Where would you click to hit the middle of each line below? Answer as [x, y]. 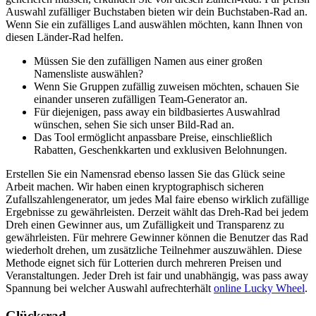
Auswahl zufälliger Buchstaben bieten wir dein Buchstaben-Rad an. [157, 12]
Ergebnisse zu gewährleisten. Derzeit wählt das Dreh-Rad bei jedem [157, 212]
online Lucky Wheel [259, 288]
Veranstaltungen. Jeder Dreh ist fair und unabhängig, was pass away [157, 276]
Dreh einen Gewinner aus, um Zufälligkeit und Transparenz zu [145, 225]
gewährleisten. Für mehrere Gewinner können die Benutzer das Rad [157, 238]
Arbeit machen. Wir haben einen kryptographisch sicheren [135, 187]
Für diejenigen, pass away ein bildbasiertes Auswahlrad [157, 112]
